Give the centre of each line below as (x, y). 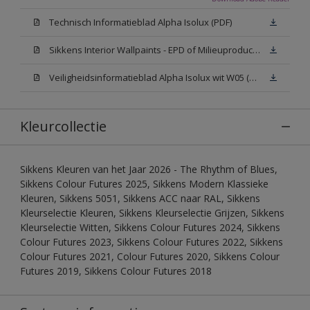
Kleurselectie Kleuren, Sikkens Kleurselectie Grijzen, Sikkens (152, 212)
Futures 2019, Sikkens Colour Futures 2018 (116, 271)
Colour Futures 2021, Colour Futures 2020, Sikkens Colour (150, 256)
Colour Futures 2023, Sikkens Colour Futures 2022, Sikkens (152, 241)
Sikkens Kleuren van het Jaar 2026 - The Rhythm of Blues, (149, 169)
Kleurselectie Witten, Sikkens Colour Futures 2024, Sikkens (150, 227)
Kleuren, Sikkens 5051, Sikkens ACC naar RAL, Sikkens (140, 198)
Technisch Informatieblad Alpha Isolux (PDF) (140, 22)
